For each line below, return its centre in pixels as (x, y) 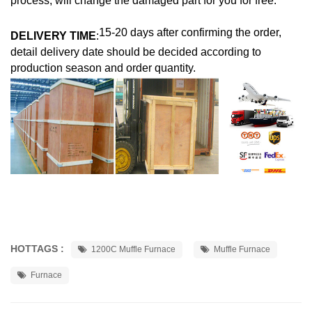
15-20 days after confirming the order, (190, 33)
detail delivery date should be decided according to (137, 52)
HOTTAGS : (39, 249)
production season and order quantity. (103, 68)
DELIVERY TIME (53, 36)
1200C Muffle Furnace (133, 250)
